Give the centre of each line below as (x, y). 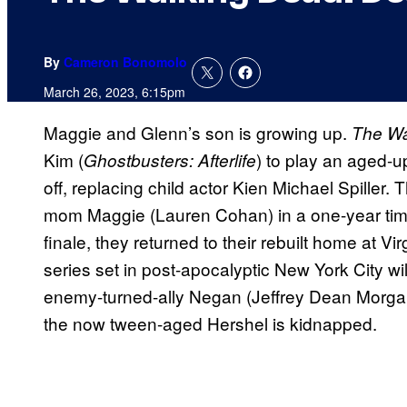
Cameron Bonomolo (125, 62)
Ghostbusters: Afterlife (170, 160)
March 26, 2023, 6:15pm (114, 92)
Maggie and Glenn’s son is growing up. (198, 133)
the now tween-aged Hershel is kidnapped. (213, 323)
